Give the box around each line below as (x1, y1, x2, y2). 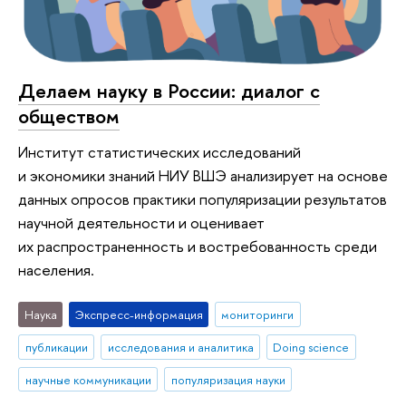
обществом (18, 101, 120, 130)
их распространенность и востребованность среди (18, 236, 377, 257)
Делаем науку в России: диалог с (18, 76, 320, 104)
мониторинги (221, 305, 295, 323)
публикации (24, 338, 88, 355)
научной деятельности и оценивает (18, 212, 265, 234)
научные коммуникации (24, 371, 151, 388)
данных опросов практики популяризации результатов (18, 188, 387, 210)
